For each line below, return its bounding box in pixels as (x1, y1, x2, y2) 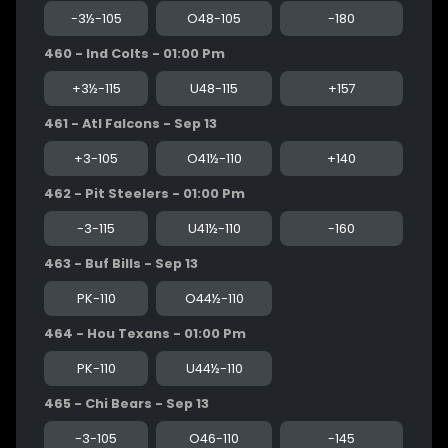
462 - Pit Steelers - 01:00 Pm (44, 184, 245, 202)
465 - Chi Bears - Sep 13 (44, 394, 209, 412)
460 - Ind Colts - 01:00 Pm (44, 44, 225, 62)
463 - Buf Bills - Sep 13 (44, 254, 198, 272)
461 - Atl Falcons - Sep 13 (44, 114, 217, 132)
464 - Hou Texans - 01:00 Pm (44, 324, 246, 342)
